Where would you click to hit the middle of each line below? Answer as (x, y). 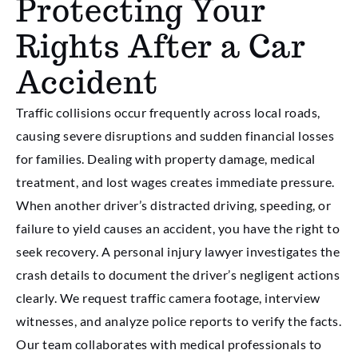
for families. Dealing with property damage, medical (166, 159)
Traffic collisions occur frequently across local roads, (168, 113)
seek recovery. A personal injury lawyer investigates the (178, 252)
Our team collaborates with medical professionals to (169, 344)
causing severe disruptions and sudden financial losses (175, 136)
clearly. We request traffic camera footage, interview (168, 298)
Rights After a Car (161, 47)
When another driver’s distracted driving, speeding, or (173, 205)
